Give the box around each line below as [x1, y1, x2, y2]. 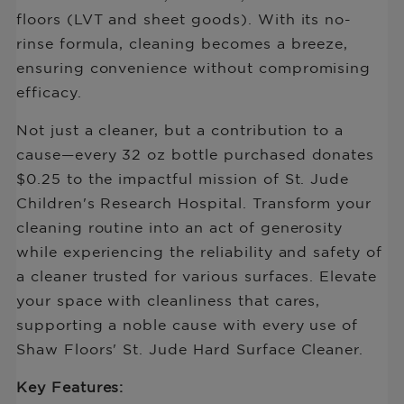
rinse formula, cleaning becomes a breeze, [15, 34, 349, 51]
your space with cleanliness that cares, [15, 291, 321, 308]
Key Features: [15, 378, 124, 395]
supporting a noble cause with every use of [15, 316, 359, 333]
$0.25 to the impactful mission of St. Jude [15, 170, 350, 187]
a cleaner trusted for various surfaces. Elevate [15, 267, 378, 284]
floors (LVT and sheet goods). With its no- [15, 10, 353, 27]
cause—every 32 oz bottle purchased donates [15, 145, 375, 162]
